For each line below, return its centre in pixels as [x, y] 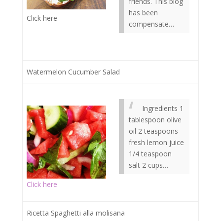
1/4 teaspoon [150, 154]
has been [143, 13]
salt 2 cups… [148, 165]
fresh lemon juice [156, 142]
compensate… [151, 24]
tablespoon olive [155, 120]
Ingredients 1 [162, 108]
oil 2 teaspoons [153, 131]
